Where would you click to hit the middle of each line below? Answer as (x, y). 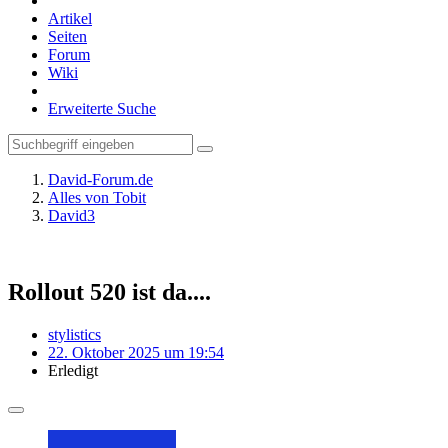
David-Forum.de (100, 179)
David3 (71, 215)
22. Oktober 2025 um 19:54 (136, 352)
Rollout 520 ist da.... (109, 291)
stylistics (74, 334)
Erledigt (73, 370)
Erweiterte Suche (102, 108)
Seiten (67, 36)
